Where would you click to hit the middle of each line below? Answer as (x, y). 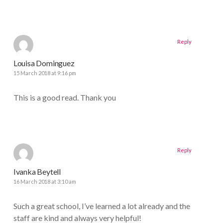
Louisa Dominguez (44, 63)
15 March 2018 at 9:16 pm (45, 73)
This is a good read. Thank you (64, 98)
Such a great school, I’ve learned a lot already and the (102, 206)
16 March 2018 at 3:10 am (45, 182)
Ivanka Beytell (37, 172)
